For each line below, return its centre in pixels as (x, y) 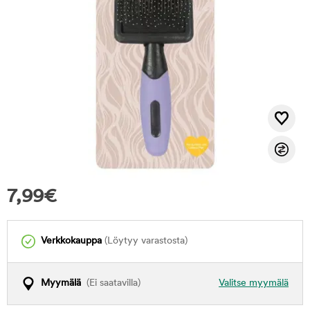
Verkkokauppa (71, 241)
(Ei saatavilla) (111, 283)
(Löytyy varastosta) (145, 241)
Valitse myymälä (254, 283)
